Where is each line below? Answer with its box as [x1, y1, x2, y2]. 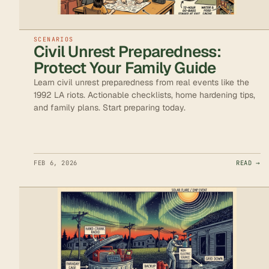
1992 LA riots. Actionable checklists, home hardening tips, [34, 89, 255, 100]
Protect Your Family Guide [34, 57, 216, 78]
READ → [236, 158, 261, 167]
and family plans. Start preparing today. [34, 101, 186, 113]
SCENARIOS [34, 35, 74, 43]
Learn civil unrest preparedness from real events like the [34, 76, 249, 88]
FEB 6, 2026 [34, 158, 77, 167]
